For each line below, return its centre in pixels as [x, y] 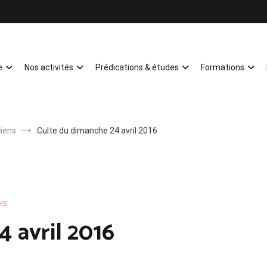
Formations [223, 67]
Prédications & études [137, 67]
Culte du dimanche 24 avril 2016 [97, 131]
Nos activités [49, 67]
